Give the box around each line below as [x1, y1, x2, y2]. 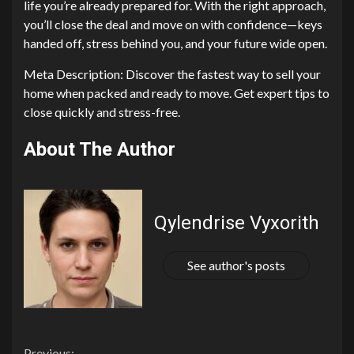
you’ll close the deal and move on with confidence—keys [24, 17, 322, 32]
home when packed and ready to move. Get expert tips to [24, 85, 330, 101]
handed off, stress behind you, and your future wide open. [24, 36, 327, 51]
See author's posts [187, 257, 285, 273]
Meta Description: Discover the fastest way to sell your [24, 66, 321, 82]
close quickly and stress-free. [24, 104, 180, 120]
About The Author [24, 138, 175, 161]
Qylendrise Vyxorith [153, 211, 319, 234]
